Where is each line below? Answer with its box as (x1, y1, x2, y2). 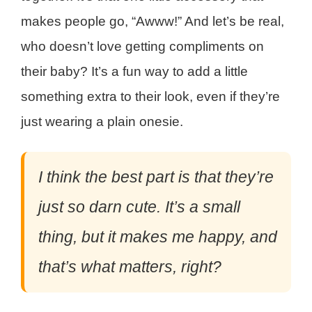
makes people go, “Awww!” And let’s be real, (21, 14, 284, 29)
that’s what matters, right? (38, 258, 221, 276)
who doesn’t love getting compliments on (21, 39, 264, 54)
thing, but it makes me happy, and (38, 228, 277, 247)
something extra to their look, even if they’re (21, 89, 280, 104)
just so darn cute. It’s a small (38, 198, 240, 217)
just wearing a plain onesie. (21, 114, 183, 130)
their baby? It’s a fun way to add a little (21, 64, 248, 79)
